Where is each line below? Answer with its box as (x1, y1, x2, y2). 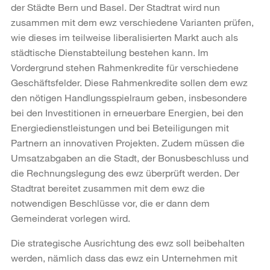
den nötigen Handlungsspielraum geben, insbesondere (11, 91, 247, 103)
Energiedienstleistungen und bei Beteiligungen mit (11, 121, 229, 133)
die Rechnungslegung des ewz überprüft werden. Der (11, 166, 239, 178)
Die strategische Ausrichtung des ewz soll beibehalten (11, 236, 245, 248)
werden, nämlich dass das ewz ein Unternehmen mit (11, 251, 237, 263)
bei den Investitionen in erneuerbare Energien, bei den (11, 106, 243, 118)
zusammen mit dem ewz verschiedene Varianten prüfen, (11, 16, 254, 28)
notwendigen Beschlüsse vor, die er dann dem (11, 196, 210, 209)
